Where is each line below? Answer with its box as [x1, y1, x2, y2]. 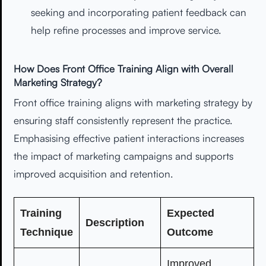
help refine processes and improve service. [30, 24, 221, 37]
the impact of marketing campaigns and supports [14, 149, 233, 162]
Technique [20, 226, 73, 238]
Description [85, 216, 144, 229]
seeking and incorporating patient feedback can [30, 6, 246, 19]
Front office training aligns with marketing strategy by [14, 96, 252, 109]
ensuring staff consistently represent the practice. [14, 113, 232, 126]
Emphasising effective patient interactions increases [14, 131, 244, 144]
